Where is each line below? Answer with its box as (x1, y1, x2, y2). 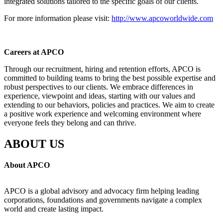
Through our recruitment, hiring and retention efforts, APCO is (4, 64, 201, 73)
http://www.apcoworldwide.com (111, 13, 213, 22)
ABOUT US (4, 137, 64, 150)
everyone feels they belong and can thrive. (4, 118, 136, 127)
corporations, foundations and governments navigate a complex (4, 195, 202, 204)
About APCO (4, 160, 50, 169)
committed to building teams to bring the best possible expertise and (4, 73, 216, 82)
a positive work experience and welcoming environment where (4, 109, 201, 118)
